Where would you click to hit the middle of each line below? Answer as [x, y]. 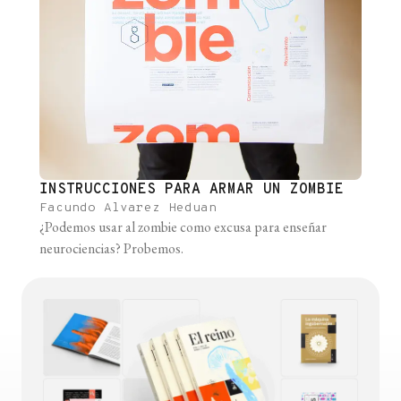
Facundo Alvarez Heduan [128, 209]
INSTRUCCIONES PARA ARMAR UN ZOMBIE [192, 190]
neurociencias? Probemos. [111, 249]
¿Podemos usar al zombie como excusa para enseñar [183, 227]
